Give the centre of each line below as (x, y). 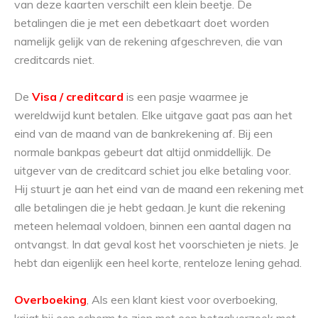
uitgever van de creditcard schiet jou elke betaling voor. (153, 171)
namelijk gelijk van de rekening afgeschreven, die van (148, 42)
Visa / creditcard (78, 97)
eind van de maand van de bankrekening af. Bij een (143, 134)
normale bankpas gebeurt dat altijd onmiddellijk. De (143, 152)
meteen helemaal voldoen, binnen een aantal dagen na (153, 226)
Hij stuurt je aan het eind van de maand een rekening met (159, 189)
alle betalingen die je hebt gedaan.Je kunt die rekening (150, 208)
